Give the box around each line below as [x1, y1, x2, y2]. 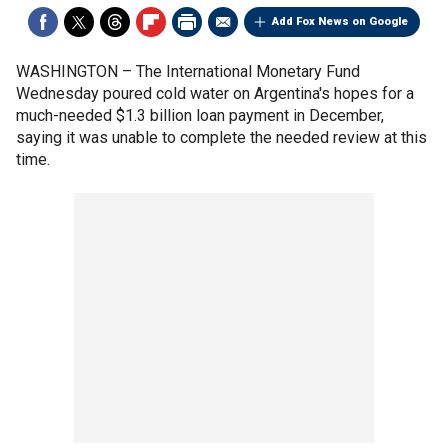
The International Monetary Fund [136, 62, 360, 81]
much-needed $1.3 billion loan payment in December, [16, 106, 384, 125]
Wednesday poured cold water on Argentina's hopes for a [16, 84, 414, 103]
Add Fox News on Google [272, 15, 408, 28]
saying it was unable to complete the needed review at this [16, 128, 427, 147]
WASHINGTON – [16, 62, 136, 81]
